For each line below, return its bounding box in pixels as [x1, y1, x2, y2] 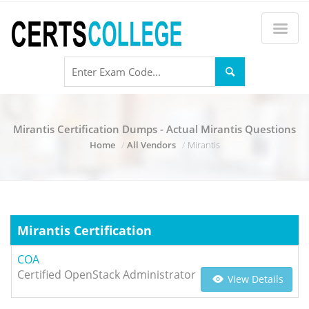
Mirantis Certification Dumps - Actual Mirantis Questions [13, 122, 296, 136]
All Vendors [126, 139, 176, 151]
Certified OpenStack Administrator [17, 267, 196, 282]
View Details [225, 272, 283, 286]
